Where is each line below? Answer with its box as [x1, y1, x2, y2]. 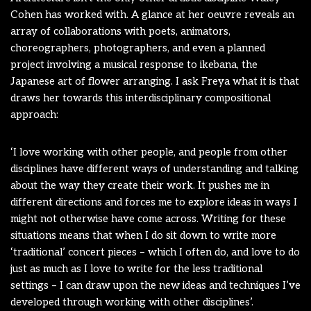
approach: [10, 108, 58, 121]
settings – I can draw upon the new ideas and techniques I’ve [10, 278, 301, 292]
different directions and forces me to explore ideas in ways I [10, 195, 297, 208]
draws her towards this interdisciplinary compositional [10, 91, 271, 104]
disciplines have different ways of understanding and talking [10, 162, 299, 175]
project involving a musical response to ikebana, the [10, 58, 258, 71]
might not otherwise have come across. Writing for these [10, 212, 286, 225]
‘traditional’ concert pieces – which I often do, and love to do [10, 245, 300, 258]
